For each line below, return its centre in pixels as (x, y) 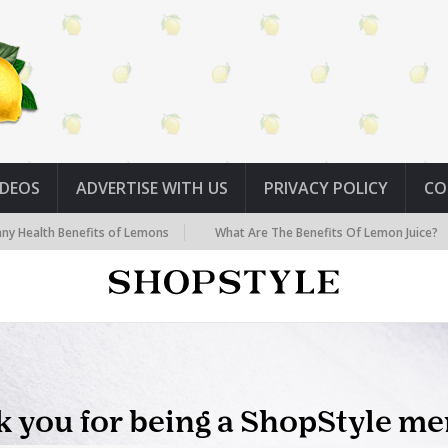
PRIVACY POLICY (326, 188)
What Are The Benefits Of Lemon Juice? (288, 232)
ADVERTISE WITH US (152, 188)
